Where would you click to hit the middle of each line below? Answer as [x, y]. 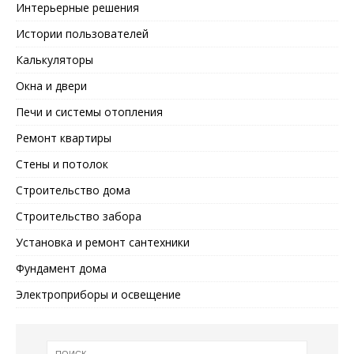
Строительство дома [73, 190]
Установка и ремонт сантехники [103, 243]
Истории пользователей [82, 34]
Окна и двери [51, 86]
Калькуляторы [55, 60]
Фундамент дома [61, 269]
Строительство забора [79, 217]
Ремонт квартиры [64, 138]
